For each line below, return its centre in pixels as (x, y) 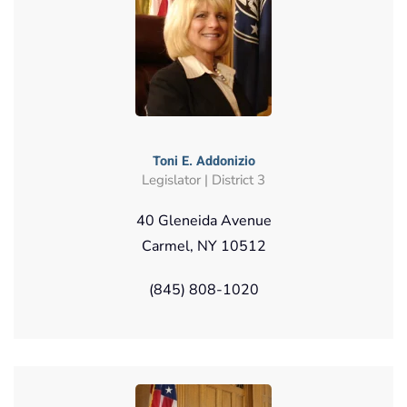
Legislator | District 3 (203, 179)
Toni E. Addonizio (203, 161)
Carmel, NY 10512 (203, 246)
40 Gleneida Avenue (203, 220)
